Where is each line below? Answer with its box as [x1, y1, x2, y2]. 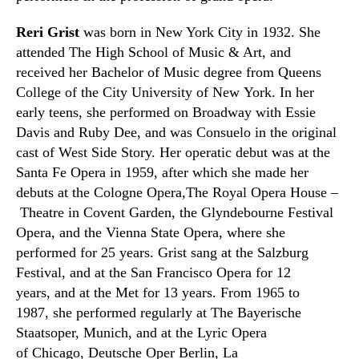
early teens [16, 104, 79, 120]
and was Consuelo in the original [141, 124, 337, 140]
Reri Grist [16, 24, 79, 40]
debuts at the [16, 184, 94, 200]
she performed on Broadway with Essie [83, 104, 316, 120]
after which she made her [158, 164, 309, 180]
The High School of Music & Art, [69, 44, 266, 60]
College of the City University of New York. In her [16, 84, 314, 100]
